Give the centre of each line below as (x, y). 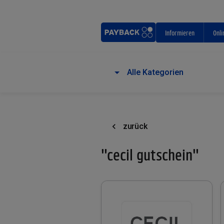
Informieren (180, 32)
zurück (135, 126)
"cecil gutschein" (150, 154)
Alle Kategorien (155, 72)
